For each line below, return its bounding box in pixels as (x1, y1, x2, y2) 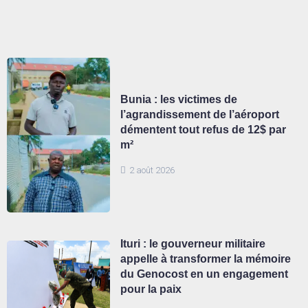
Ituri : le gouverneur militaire (120, 237, 265, 250)
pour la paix (120, 283, 181, 295)
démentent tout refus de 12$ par (120, 124, 286, 136)
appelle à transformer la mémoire (120, 252, 291, 265)
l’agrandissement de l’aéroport (120, 109, 279, 121)
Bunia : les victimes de (120, 93, 237, 106)
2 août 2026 (129, 165, 175, 176)
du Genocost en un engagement (120, 267, 288, 280)
